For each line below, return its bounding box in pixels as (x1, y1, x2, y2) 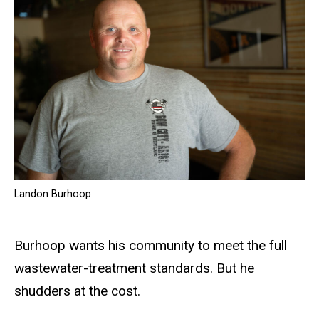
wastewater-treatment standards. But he (14, 260, 254, 277)
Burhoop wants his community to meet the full (14, 237, 287, 254)
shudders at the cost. (14, 283, 140, 300)
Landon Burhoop (14, 188, 91, 201)
